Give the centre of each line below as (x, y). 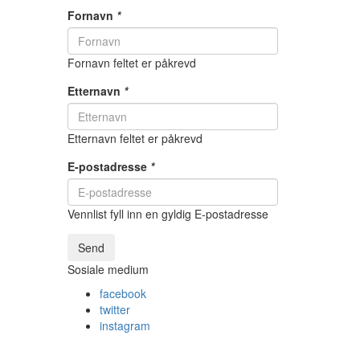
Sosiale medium (108, 269)
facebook (123, 293)
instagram (125, 325)
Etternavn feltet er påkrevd (135, 138)
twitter (115, 309)
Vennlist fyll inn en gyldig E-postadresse (168, 214)
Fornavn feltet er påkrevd (131, 63)
